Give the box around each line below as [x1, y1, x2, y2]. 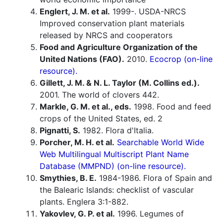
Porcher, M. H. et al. [40, 137, 114, 148]
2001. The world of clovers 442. [40, 90, 159, 100]
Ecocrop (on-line [150, 54, 213, 64]
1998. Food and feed [131, 102, 211, 112]
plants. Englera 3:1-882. [40, 197, 128, 207]
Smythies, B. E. [40, 173, 97, 183]
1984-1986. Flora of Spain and [97, 173, 212, 183]
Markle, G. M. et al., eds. [40, 102, 131, 112]
